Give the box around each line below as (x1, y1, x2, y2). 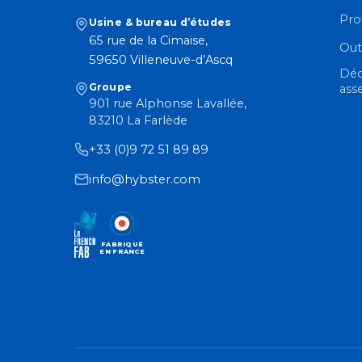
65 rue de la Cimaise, (89, 33, 208, 48)
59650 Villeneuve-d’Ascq (89, 53, 233, 68)
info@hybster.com (89, 172, 200, 187)
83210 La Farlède (89, 113, 187, 128)
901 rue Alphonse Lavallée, (89, 96, 246, 112)
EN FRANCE (99, 247, 145, 256)
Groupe (89, 81, 132, 94)
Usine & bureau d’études (89, 16, 234, 29)
